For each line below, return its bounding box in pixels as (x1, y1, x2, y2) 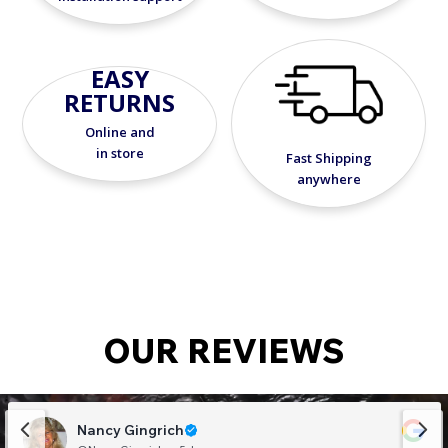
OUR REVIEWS (103, 329, 345, 372)
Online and (84, 122, 155, 141)
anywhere (296, 170, 361, 189)
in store (95, 143, 144, 162)
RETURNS (64, 85, 175, 119)
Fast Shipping (285, 149, 372, 168)
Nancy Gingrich (76, 421, 184, 440)
